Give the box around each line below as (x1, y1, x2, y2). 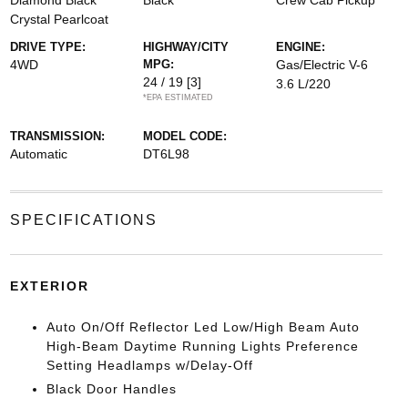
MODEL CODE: (142, 129, 227, 143)
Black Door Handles (46, 382, 177, 396)
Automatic (9, 147, 67, 161)
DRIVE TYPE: (9, 40, 86, 54)
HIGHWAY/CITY (142, 40, 229, 54)
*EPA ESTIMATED (142, 93, 213, 102)
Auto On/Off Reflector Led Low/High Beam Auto (46, 320, 360, 334)
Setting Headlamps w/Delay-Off (46, 358, 253, 372)
